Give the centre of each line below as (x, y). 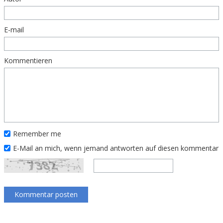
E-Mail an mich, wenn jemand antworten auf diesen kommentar (116, 148)
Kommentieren (28, 60)
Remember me (37, 134)
